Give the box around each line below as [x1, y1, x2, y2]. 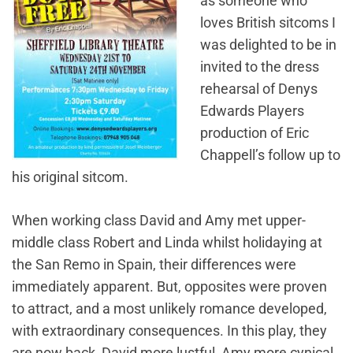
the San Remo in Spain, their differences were [12, 256, 296, 273]
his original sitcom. [12, 169, 128, 185]
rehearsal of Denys [200, 80, 318, 97]
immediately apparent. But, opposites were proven [12, 278, 327, 295]
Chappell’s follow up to [200, 147, 340, 163]
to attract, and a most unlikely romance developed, [12, 300, 327, 317]
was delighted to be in [200, 36, 336, 53]
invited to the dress [200, 58, 319, 75]
